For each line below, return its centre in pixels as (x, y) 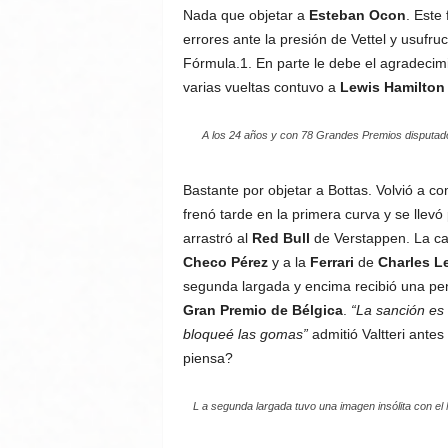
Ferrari (331, 262)
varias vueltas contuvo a (261, 87)
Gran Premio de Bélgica (262, 310)
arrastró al (217, 238)
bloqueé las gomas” (245, 334)
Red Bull (280, 238)
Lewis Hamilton (392, 87)
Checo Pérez (225, 262)
